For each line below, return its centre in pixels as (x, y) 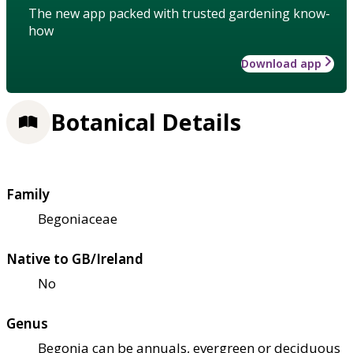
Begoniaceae (78, 218)
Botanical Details (146, 123)
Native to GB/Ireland (75, 258)
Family (28, 194)
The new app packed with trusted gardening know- (179, 13)
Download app (281, 63)
